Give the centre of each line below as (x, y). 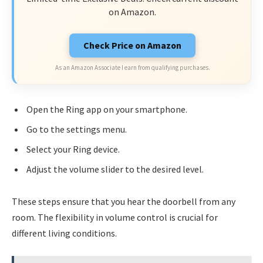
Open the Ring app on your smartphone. (107, 109)
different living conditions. (64, 233)
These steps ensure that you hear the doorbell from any (124, 202)
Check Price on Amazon (132, 45)
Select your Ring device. (73, 149)
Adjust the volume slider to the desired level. (115, 169)
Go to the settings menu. (77, 129)
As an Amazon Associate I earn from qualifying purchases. (132, 67)
